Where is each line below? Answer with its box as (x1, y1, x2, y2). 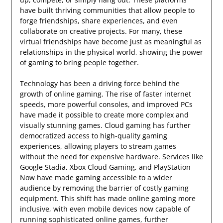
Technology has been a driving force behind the (19, 79, 180, 89)
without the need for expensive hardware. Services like (19, 152, 203, 162)
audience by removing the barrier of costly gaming (19, 183, 189, 193)
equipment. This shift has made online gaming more (19, 194, 196, 204)
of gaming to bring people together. (19, 58, 139, 68)
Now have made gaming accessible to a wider (19, 173, 172, 183)
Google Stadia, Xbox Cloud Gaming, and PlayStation (19, 162, 191, 172)
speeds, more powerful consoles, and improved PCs (19, 100, 193, 110)
